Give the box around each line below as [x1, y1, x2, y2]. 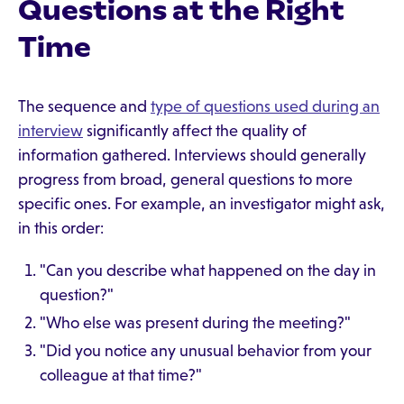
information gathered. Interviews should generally [18, 146, 366, 164]
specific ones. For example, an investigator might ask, [18, 195, 385, 213]
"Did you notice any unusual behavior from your [40, 342, 372, 360]
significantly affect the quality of [83, 122, 307, 140]
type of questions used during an [151, 97, 380, 115]
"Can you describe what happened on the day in [40, 262, 376, 280]
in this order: [18, 219, 104, 237]
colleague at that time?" [40, 366, 202, 384]
